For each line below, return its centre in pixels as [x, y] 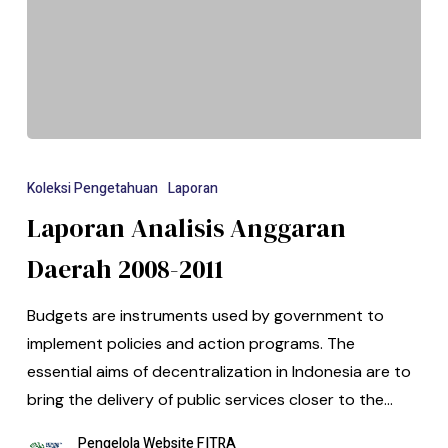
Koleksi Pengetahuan [92, 189]
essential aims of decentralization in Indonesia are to [218, 372]
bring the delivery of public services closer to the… [209, 400]
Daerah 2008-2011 [124, 269]
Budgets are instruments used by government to [205, 316]
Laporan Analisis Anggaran [186, 228]
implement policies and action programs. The [190, 344]
